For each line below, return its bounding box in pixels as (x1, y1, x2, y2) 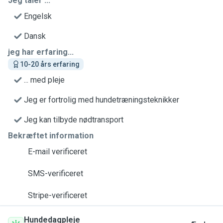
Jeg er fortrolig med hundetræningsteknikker (24, 95, 179, 105)
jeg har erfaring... (8, 47, 74, 57)
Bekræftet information (8, 131, 94, 140)
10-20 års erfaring (20, 60, 80, 68)
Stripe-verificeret (28, 191, 87, 200)
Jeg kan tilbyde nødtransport (24, 115, 123, 124)
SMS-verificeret (28, 169, 83, 178)
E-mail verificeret (28, 147, 87, 156)
